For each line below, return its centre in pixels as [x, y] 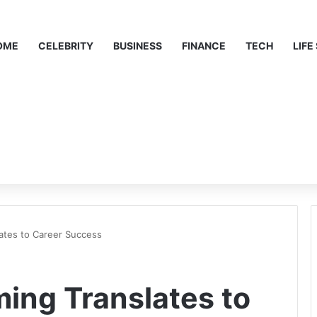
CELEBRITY [66, 46]
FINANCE [204, 46]
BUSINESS [138, 46]
